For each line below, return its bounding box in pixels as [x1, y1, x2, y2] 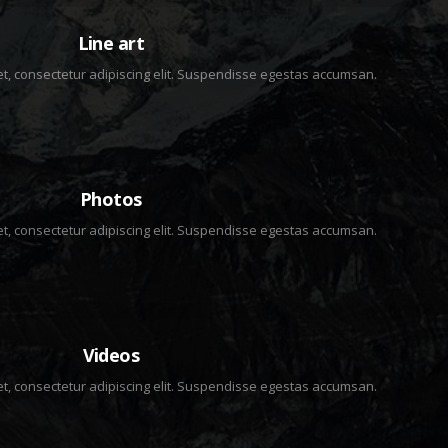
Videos [82, 343, 140, 367]
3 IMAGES [82, 160, 140, 176]
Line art [77, 31, 145, 55]
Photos [80, 187, 142, 211]
